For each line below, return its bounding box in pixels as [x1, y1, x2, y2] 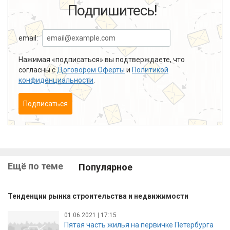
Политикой [132, 65, 168, 74]
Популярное [79, 161, 132, 172]
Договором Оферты [57, 65, 125, 74]
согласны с [18, 65, 57, 74]
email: [18, 33, 38, 42]
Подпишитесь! [68, 2, 157, 19]
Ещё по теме [8, 160, 63, 171]
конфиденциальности [18, 75, 93, 84]
